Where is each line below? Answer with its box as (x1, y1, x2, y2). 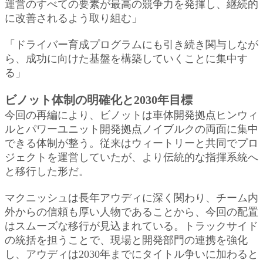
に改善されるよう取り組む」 (5, 12, 142, 24)
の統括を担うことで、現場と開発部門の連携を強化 (5, 234, 248, 246)
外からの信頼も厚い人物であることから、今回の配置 (5, 205, 258, 218)
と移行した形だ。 (5, 165, 89, 177)
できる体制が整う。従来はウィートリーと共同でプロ (5, 137, 258, 149)
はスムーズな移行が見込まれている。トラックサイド (5, 220, 258, 232)
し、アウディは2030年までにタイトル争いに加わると (5, 248, 258, 260)
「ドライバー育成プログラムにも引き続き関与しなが (5, 38, 258, 50)
